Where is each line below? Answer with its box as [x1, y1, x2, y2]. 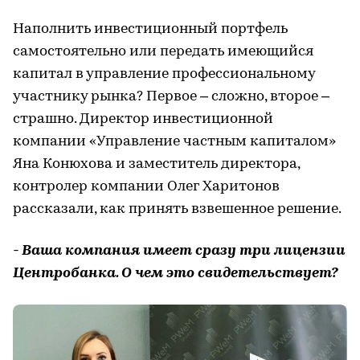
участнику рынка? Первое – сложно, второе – [13, 89, 329, 105]
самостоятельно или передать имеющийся [13, 44, 313, 60]
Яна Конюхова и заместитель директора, [13, 157, 300, 173]
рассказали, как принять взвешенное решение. [13, 202, 342, 218]
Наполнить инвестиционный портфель [13, 22, 288, 38]
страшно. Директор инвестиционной [13, 112, 273, 128]
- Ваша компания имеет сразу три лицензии [13, 243, 346, 260]
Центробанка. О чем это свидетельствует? [13, 266, 338, 282]
